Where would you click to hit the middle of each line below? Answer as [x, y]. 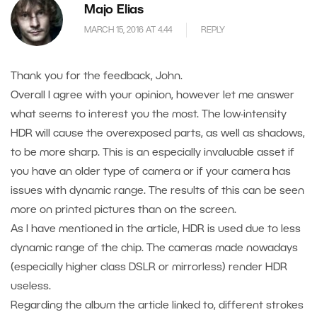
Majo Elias [114, 11]
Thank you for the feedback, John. [97, 77]
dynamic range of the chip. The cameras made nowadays [154, 249]
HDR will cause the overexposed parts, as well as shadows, [158, 134]
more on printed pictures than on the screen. [123, 211]
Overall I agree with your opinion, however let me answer [152, 96]
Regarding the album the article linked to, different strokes [157, 306]
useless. [31, 287]
